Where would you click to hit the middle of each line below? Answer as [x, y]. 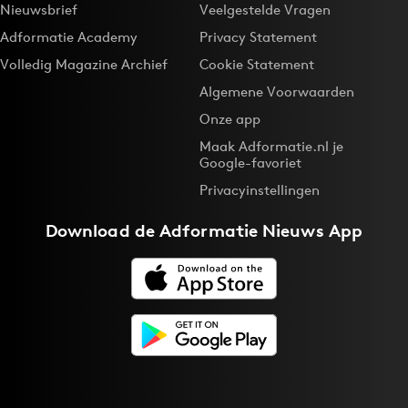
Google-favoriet [250, 163]
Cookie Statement [257, 64]
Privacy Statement [258, 37]
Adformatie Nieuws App [261, 230]
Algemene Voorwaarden [277, 92]
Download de [102, 230]
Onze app [230, 119]
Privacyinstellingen [260, 190]
